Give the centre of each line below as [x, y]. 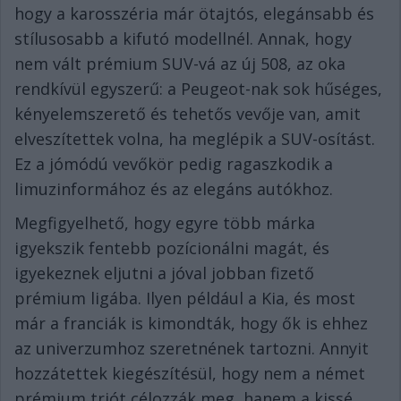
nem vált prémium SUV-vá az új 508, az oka [180, 64]
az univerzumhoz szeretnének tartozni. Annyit [192, 348]
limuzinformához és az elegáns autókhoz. [180, 189]
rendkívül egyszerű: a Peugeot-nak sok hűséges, [198, 89]
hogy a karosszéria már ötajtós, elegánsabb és [194, 13]
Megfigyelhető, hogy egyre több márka [165, 223]
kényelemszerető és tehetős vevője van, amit [188, 114]
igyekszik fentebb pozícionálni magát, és [172, 248]
